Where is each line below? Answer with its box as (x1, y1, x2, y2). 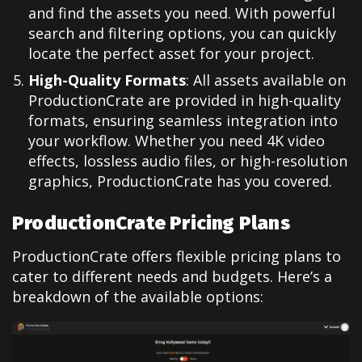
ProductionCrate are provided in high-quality (28, 90, 341, 110)
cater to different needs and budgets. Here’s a (12, 267, 332, 287)
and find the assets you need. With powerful (28, 2, 335, 23)
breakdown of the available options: (12, 287, 263, 307)
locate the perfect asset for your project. (28, 43, 314, 63)
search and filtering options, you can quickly (28, 23, 336, 43)
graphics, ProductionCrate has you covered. (28, 170, 332, 191)
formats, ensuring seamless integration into (28, 110, 338, 130)
